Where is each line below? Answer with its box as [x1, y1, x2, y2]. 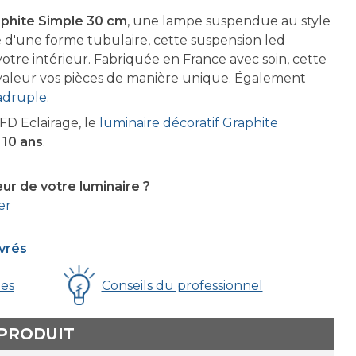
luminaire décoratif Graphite [99, 115, 278, 130]
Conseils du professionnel [101, 277, 263, 293]
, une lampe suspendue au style [127, 14, 331, 29]
